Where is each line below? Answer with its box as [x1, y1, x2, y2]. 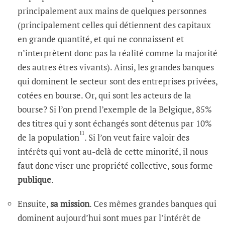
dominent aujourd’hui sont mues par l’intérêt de [18, 211, 201, 223]
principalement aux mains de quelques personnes [18, 5, 206, 17]
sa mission [50, 197, 89, 209]
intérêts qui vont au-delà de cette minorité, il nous [18, 145, 208, 157]
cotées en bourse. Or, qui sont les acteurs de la [18, 89, 191, 101]
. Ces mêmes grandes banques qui [89, 197, 216, 209]
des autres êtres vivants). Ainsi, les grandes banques [18, 61, 214, 73]
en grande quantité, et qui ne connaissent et [18, 33, 184, 45]
